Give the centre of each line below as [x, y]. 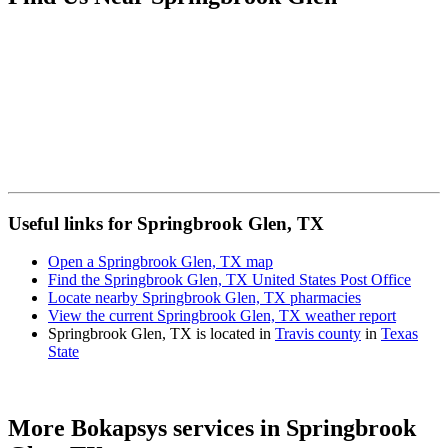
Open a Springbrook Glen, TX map [160, 262]
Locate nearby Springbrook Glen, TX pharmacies [204, 298]
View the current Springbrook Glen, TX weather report [222, 316]
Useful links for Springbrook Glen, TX [166, 223]
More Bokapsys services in [147, 428]
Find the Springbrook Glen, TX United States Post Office [229, 280]
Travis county [318, 334]
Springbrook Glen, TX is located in [161, 334]
